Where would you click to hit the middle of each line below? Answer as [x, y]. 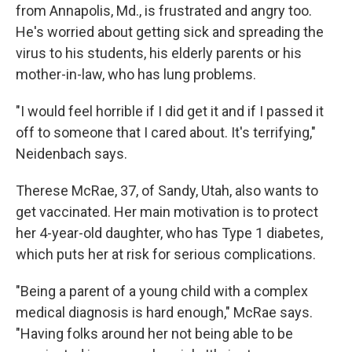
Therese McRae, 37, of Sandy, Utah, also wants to [167, 191]
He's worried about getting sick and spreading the [170, 32]
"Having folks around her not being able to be [154, 334]
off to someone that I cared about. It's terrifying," [166, 132]
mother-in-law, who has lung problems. [136, 74]
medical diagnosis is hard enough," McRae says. [164, 312]
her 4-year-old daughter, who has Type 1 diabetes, [169, 233]
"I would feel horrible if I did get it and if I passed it [170, 111]
